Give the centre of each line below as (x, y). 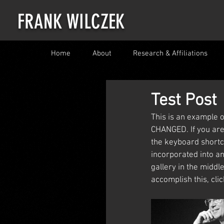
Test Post (184, 101)
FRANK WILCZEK (71, 22)
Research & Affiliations (170, 53)
